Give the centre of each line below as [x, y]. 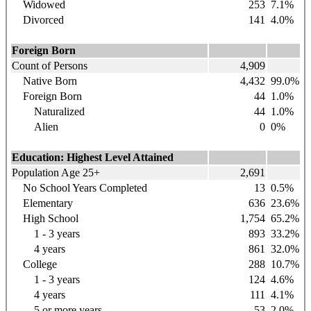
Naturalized [48, 111]
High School [45, 218]
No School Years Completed [79, 187]
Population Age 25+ [56, 172]
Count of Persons [50, 65]
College [34, 264]
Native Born [44, 81]
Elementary [42, 203]
